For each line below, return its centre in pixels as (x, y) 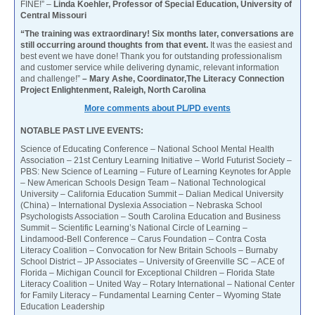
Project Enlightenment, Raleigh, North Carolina (113, 90)
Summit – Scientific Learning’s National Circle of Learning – (134, 228)
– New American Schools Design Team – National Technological (143, 183)
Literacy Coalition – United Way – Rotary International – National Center (157, 284)
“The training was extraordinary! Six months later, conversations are (157, 34)
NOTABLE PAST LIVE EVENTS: (82, 131)
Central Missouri (53, 16)
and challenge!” (51, 79)
